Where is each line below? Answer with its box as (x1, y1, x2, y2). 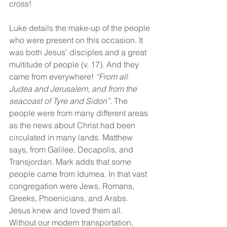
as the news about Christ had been (9, 120, 137, 130)
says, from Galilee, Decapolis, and (9, 144, 135, 155)
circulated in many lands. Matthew (9, 132, 135, 142)
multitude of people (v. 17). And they (9, 59, 141, 69)
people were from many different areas (9, 108, 150, 118)
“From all (96, 71, 130, 82)
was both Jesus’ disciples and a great (9, 47, 148, 57)
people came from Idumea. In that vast (9, 169, 149, 179)
